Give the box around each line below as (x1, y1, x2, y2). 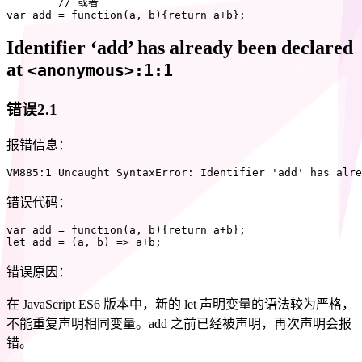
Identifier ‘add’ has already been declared (6, 37, 353, 59)
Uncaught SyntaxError (52, 166, 187, 179)
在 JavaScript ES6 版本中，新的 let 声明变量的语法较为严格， (6, 297, 355, 311)
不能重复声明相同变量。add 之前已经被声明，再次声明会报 (6, 316, 351, 330)
